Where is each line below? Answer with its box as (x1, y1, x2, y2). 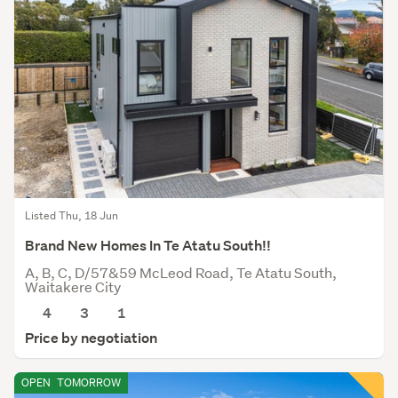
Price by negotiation (25, 328, 157, 347)
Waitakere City (25, 276, 121, 296)
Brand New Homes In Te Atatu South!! (25, 235, 271, 255)
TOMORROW (54, 374, 121, 390)
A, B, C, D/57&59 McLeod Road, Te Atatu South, (25, 262, 337, 282)
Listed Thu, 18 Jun (25, 207, 118, 223)
